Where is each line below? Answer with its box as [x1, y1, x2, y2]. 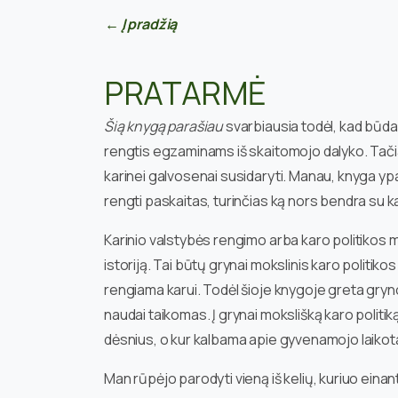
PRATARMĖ [104, 70, 267, 115]
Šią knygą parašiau [104, 115, 226, 136]
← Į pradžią [105, 13, 178, 34]
